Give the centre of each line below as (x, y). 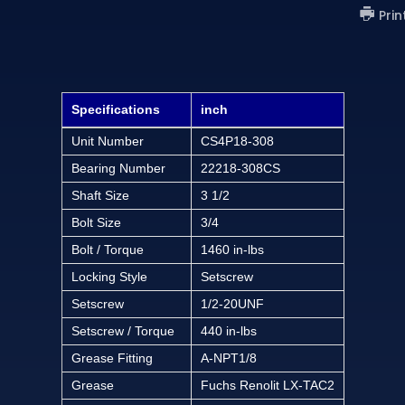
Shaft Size (100, 195)
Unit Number (107, 141)
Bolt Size (96, 222)
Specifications (115, 109)
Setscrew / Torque (122, 330)
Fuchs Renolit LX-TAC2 (267, 385)
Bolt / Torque (107, 249)
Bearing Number (118, 168)
